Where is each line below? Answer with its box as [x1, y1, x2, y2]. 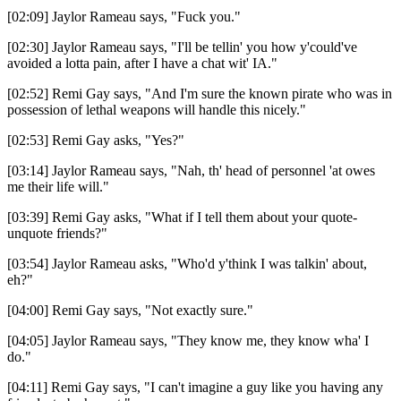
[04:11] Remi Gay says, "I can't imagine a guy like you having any [7, 379, 383, 395]
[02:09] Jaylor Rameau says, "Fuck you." [7, 8, 241, 24]
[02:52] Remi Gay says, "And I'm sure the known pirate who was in [7, 85, 392, 101]
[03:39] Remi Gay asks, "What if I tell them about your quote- [7, 209, 357, 225]
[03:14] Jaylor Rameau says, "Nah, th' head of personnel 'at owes [7, 162, 375, 178]
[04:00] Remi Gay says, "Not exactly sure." [7, 302, 253, 318]
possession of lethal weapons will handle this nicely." [7, 101, 306, 117]
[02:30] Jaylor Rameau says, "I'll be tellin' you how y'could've [7, 38, 357, 55]
